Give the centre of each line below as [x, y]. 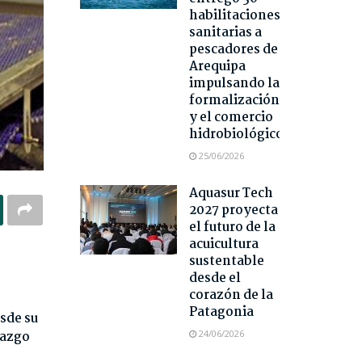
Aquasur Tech [231, 194]
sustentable [226, 262]
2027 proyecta [233, 211]
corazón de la [231, 296]
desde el [215, 279]
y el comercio [231, 118]
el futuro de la [232, 228]
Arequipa [217, 67]
